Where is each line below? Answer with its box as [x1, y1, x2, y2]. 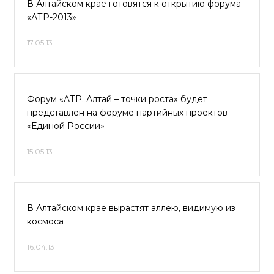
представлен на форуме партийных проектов [27, 107, 228, 118]
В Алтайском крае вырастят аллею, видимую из [27, 202, 235, 213]
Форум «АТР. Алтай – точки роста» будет [27, 94, 207, 105]
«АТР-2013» [27, 12, 76, 23]
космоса [27, 216, 64, 227]
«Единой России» [27, 120, 105, 131]
